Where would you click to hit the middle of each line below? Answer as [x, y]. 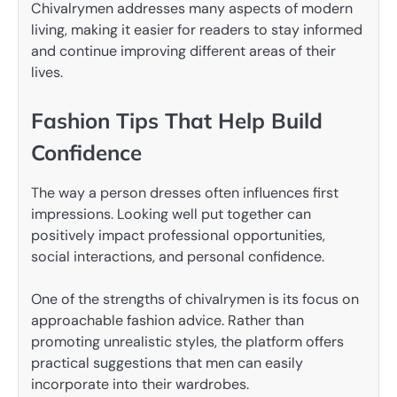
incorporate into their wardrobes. [140, 384]
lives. [47, 72]
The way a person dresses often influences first [185, 192]
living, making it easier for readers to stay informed [197, 29]
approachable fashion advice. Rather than [167, 320]
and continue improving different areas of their [183, 51]
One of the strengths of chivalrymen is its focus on [195, 299]
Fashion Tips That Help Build [177, 120]
